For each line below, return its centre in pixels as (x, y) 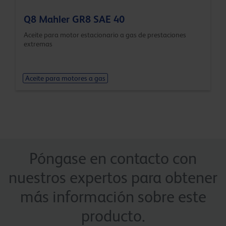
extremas (38, 44)
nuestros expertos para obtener (113, 178)
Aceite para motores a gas (65, 78)
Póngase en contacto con (113, 159)
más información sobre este (113, 197)
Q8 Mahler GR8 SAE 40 (74, 19)
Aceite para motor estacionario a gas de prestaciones (105, 35)
